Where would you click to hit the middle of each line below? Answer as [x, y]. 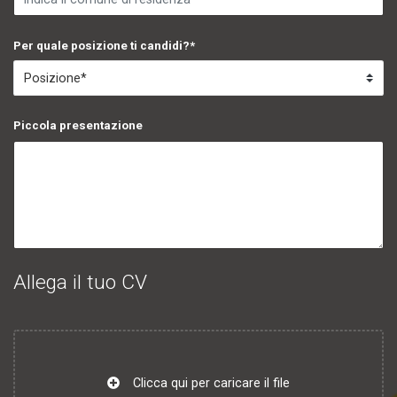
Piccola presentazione [78, 126]
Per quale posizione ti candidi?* [104, 45]
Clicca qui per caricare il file [212, 382]
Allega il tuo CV [80, 282]
